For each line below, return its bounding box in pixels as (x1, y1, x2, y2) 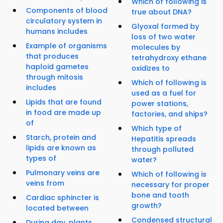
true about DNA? (131, 6, 192, 17)
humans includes (26, 26, 88, 37)
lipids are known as (26, 143, 96, 153)
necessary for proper (131, 179, 210, 190)
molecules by (131, 42, 180, 52)
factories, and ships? (131, 109, 208, 119)
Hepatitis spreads (131, 133, 196, 144)
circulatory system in (26, 16, 102, 26)
